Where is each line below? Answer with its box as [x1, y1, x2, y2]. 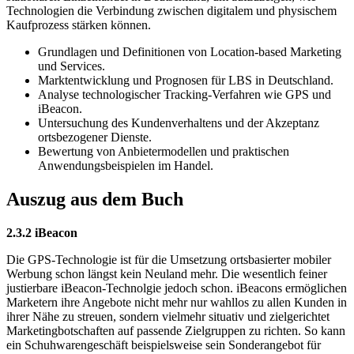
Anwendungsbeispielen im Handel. [38, 159, 213, 173]
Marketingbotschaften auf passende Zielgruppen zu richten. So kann [6, 324, 345, 338]
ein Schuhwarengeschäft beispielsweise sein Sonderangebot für [6, 338, 321, 352]
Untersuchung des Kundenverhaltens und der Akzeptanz [38, 116, 319, 130]
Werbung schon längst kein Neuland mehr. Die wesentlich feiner [6, 267, 327, 281]
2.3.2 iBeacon [6, 226, 77, 240]
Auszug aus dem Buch [6, 189, 183, 210]
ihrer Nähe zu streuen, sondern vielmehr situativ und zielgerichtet [6, 310, 330, 324]
